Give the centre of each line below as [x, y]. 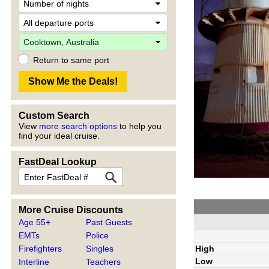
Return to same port [71, 60]
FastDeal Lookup [58, 162]
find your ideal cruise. [59, 136]
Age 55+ [35, 222]
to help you [139, 126]
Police [98, 235]
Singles [100, 249]
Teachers [104, 262]
